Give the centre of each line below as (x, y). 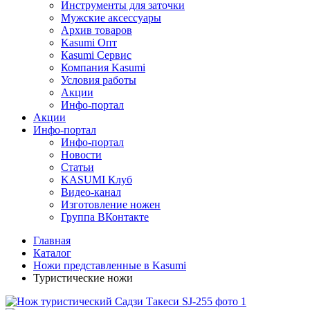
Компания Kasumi (103, 67)
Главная (52, 240)
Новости (81, 154)
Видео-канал (91, 192)
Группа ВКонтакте (105, 217)
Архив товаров (97, 30)
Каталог (52, 253)
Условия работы (99, 80)
